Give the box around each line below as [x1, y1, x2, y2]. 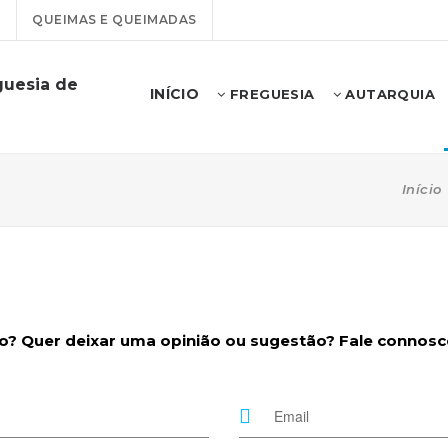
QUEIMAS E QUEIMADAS [32, 12, 197, 27]
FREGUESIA [225, 86, 315, 102]
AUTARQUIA [340, 86, 435, 102]
